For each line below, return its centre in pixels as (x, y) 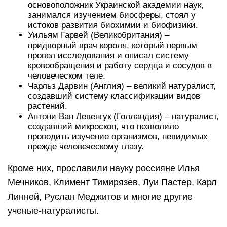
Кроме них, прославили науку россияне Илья (104, 168)
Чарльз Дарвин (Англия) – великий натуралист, (122, 86)
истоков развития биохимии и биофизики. (113, 25)
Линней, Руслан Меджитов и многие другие (100, 197)
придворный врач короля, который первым (112, 46)
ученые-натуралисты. (53, 211)
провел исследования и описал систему (108, 56)
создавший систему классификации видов (114, 96)
